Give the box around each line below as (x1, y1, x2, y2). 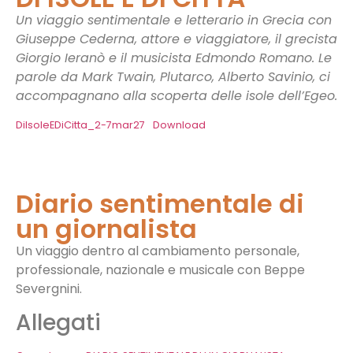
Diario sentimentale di (16, 185, 304, 221)
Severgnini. (16, 279, 82, 298)
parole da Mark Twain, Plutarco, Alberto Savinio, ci (16, 68, 330, 87)
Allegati (16, 307, 101, 339)
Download (152, 117, 206, 132)
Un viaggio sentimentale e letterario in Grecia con (16, 11, 332, 30)
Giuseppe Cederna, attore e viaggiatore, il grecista (16, 30, 337, 49)
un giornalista (16, 210, 197, 247)
